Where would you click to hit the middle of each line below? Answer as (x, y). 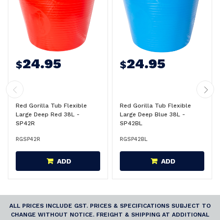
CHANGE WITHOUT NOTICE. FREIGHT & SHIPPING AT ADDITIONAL (110, 215)
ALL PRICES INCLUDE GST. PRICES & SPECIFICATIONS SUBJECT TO (110, 206)
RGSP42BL (134, 139)
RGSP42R (28, 139)
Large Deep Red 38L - (48, 114)
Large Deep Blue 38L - (152, 114)
